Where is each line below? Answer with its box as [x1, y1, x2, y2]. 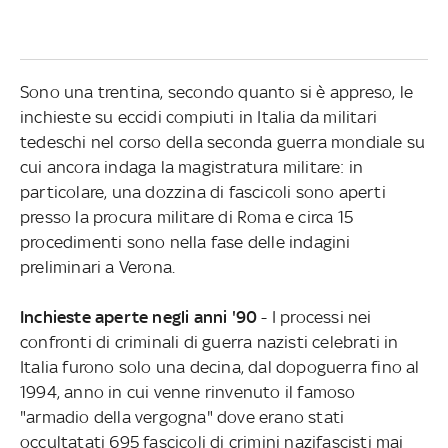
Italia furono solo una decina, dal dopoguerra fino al [19, 356, 420, 377]
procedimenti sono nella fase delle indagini [19, 231, 351, 252]
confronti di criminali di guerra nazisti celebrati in [19, 331, 399, 352]
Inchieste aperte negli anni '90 [19, 306, 258, 327]
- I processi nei [257, 306, 372, 327]
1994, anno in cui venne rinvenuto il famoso [19, 381, 356, 402]
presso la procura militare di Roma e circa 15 [19, 206, 353, 227]
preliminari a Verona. [19, 256, 176, 277]
